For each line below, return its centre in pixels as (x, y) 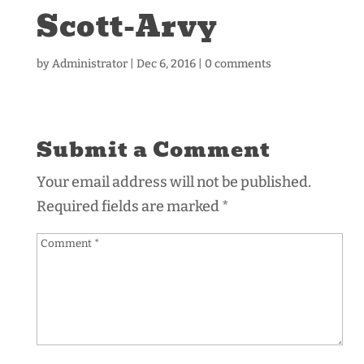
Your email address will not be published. (173, 182)
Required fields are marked (129, 206)
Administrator (89, 64)
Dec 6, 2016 (166, 64)
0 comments (238, 64)
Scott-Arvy (127, 27)
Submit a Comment (153, 149)
